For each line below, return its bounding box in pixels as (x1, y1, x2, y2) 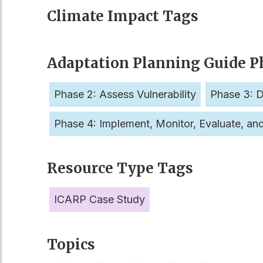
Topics (47, 235, 95, 254)
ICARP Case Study (54, 193, 145, 206)
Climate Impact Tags (47, 6, 198, 25)
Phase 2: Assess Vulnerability (54, 87, 196, 100)
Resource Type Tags (47, 159, 193, 178)
